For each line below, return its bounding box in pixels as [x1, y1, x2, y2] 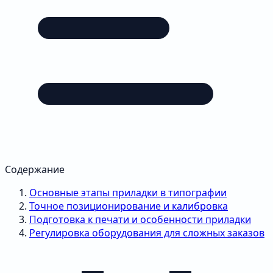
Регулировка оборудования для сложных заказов [29, 225, 264, 239]
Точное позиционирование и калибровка [29, 199, 228, 213]
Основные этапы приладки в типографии [29, 185, 227, 199]
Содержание [5, 162, 65, 176]
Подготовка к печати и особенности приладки [29, 212, 251, 226]
